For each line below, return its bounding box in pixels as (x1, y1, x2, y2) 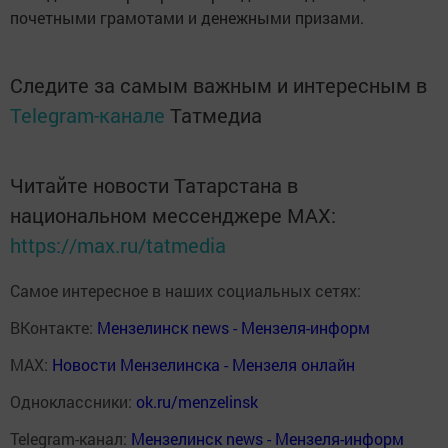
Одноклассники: (10, 390, 136, 412)
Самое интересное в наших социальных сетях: (10, 279, 361, 301)
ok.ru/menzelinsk (136, 390, 258, 412)
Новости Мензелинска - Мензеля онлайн (52, 353, 355, 375)
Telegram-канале (10, 101, 165, 128)
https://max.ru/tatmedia (10, 231, 226, 258)
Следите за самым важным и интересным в (10, 71, 427, 98)
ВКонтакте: (10, 316, 97, 338)
